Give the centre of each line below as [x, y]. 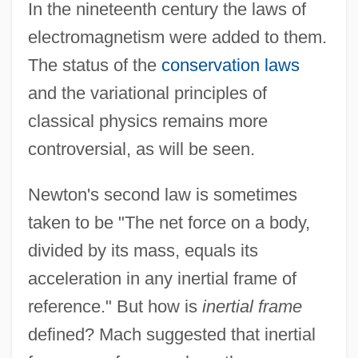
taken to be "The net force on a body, [169, 222]
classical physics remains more [147, 121]
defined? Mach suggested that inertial [171, 334]
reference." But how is [115, 306]
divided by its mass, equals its [143, 250]
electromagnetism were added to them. [177, 37]
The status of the [94, 65]
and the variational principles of [147, 93]
